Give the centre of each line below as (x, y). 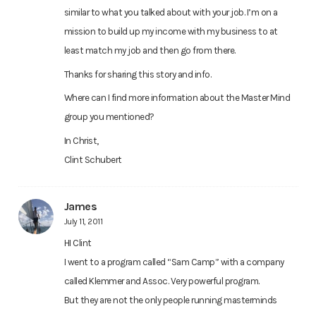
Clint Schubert (93, 160)
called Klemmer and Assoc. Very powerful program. (162, 281)
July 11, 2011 (83, 221)
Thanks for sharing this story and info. (137, 74)
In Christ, (81, 141)
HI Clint (78, 243)
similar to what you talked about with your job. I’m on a (171, 12)
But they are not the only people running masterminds (170, 300)
